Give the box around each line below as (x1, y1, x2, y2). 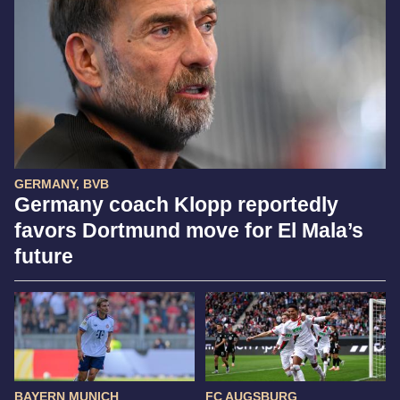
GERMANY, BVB (14, 177, 109, 192)
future (14, 245, 73, 269)
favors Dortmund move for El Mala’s (14, 219, 363, 243)
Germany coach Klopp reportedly (14, 193, 338, 217)
